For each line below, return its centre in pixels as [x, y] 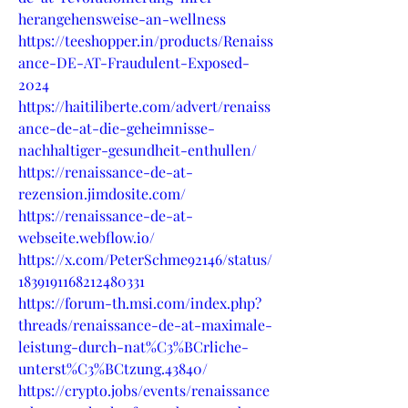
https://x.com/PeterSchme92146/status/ [145, 259]
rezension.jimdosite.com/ [102, 193]
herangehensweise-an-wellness [122, 18]
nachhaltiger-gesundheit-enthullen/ [138, 149]
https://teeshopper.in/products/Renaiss [146, 40]
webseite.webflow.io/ [87, 237]
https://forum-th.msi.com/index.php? [140, 302]
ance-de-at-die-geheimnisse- [117, 127]
